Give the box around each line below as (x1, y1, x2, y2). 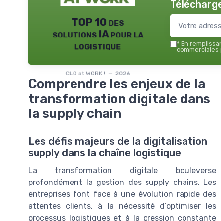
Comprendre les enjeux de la (28, 76, 205, 91)
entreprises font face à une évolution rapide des (28, 189, 216, 199)
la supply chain (28, 106, 121, 121)
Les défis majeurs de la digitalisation (28, 135, 207, 147)
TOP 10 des (71, 16, 124, 28)
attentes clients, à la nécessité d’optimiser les (28, 201, 216, 211)
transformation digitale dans (28, 91, 210, 106)
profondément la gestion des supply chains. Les (28, 178, 216, 187)
